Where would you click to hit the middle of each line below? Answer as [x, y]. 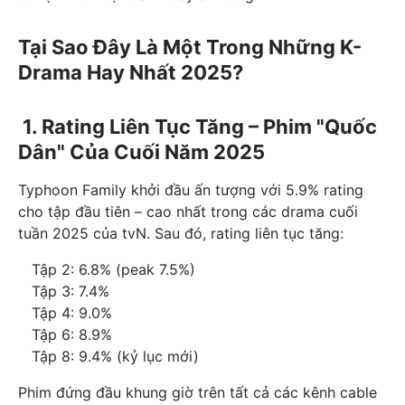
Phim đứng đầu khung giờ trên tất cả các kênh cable [198, 393]
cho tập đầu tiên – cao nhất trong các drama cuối [188, 212]
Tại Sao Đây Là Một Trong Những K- [190, 47]
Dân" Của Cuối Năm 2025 [141, 152]
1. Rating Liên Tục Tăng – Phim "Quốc [198, 127]
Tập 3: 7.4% [64, 292]
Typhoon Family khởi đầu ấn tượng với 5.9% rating [191, 190]
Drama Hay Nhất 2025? [131, 73]
